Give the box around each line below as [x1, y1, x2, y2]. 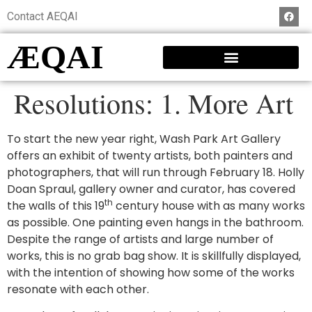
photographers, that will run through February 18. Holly [7, 164, 304, 180]
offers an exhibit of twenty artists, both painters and [7, 148, 292, 164]
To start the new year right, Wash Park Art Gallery [7, 131, 281, 147]
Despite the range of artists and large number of [7, 231, 274, 247]
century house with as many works [113, 198, 305, 214]
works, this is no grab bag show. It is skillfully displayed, [7, 248, 301, 264]
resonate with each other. [7, 281, 149, 297]
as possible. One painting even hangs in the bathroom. [7, 214, 304, 231]
